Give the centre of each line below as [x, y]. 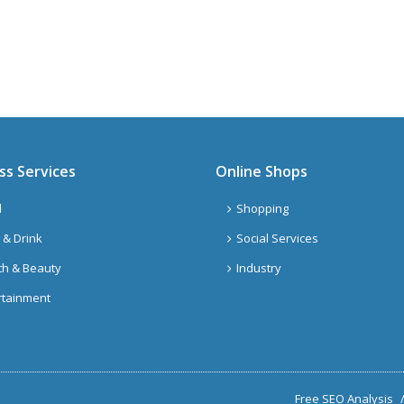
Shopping [262, 208]
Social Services [277, 238]
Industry [259, 268]
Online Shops [262, 171]
